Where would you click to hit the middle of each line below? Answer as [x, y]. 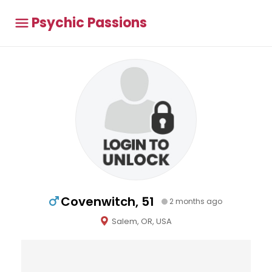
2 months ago [195, 201]
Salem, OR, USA [141, 221]
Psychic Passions [89, 23]
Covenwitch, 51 [107, 202]
